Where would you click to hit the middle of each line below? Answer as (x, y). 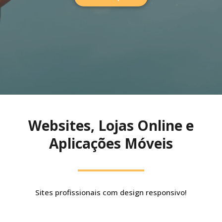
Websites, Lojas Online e (111, 126)
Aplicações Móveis (111, 143)
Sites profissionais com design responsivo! (111, 193)
